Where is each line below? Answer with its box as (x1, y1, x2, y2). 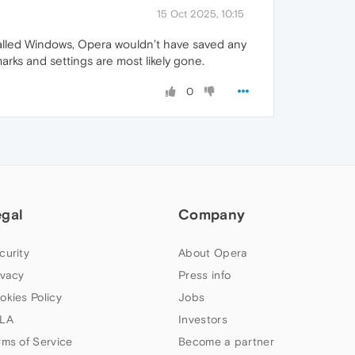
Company (178, 206, 246, 223)
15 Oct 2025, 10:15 (157, 8, 244, 21)
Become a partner (178, 335, 274, 349)
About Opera (178, 246, 248, 260)
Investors (178, 313, 227, 326)
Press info (178, 269, 231, 282)
